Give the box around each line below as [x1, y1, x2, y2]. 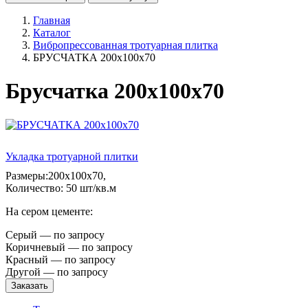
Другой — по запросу [5, 265, 108, 278]
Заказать [11, 280, 48, 291]
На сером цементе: [5, 205, 93, 217]
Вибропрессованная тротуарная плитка [33, 39, 218, 51]
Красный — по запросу [5, 253, 115, 265]
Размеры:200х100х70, [5, 169, 106, 181]
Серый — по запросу [5, 228, 104, 241]
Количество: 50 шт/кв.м [5, 181, 116, 194]
